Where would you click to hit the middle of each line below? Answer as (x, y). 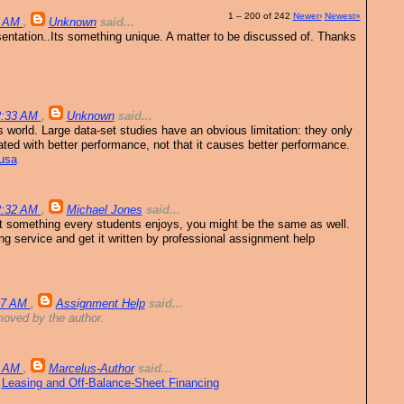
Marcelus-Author (91, 369)
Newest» (342, 16)
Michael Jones (104, 210)
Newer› (307, 16)
